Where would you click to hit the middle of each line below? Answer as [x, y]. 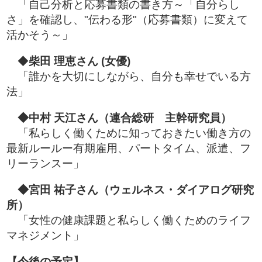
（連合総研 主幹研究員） [165, 118]
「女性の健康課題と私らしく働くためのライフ [129, 220]
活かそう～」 [45, 35]
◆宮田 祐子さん [52, 190]
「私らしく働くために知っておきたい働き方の [129, 133]
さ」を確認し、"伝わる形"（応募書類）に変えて [127, 20]
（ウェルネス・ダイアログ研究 [176, 190]
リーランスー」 [45, 163]
